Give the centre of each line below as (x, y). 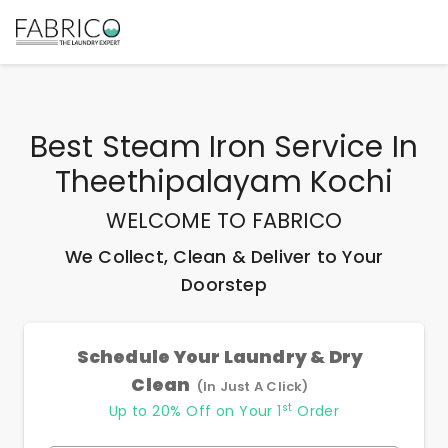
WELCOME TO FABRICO (224, 220)
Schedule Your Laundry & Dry (220, 357)
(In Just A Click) (252, 386)
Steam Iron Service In (260, 146)
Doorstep (224, 285)
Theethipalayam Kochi (224, 181)
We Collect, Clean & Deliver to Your (224, 257)
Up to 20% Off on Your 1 (195, 411)
